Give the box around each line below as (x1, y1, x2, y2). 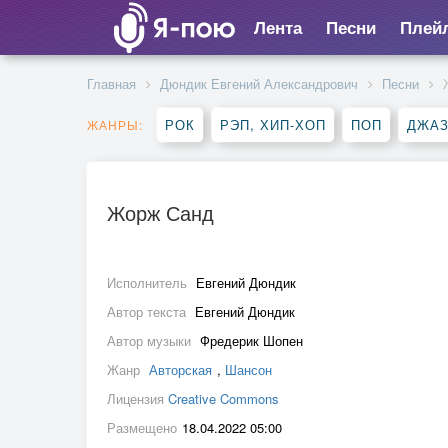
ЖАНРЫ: (87, 116, 143, 133)
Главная (87, 74, 136, 93)
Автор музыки (107, 331, 195, 350)
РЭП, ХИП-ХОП (220, 115, 326, 134)
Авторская (149, 360, 212, 379)
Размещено (107, 418, 177, 437)
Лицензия (107, 389, 168, 408)
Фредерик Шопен (200, 331, 303, 350)
